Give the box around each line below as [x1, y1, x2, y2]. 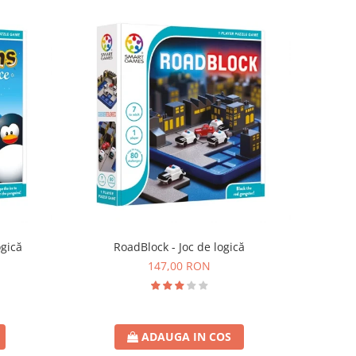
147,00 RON [148, 258, 211, 274]
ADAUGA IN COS [141, 329, 232, 345]
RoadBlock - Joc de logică [114, 239, 246, 255]
